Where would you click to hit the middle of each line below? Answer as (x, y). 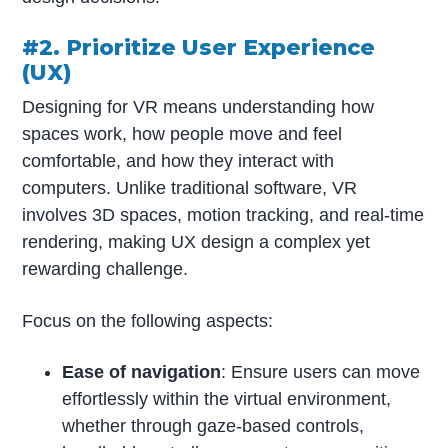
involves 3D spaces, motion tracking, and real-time (223, 214)
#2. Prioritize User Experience (199, 47)
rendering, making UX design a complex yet (196, 241)
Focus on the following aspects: (148, 320)
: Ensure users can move (321, 372)
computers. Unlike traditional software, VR (190, 187)
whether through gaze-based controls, (213, 426)
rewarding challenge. (105, 268)
